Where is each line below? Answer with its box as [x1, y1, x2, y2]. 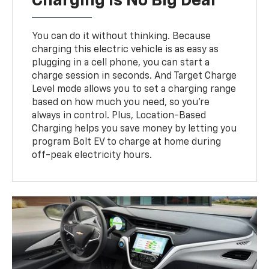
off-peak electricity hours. [32, 151, 153, 161]
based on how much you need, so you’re [32, 98, 210, 108]
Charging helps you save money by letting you [32, 124, 237, 134]
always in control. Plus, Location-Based [32, 111, 207, 121]
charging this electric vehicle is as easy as [32, 45, 219, 55]
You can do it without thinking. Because [32, 32, 211, 42]
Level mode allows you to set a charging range [32, 85, 237, 95]
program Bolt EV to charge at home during [32, 138, 222, 148]
